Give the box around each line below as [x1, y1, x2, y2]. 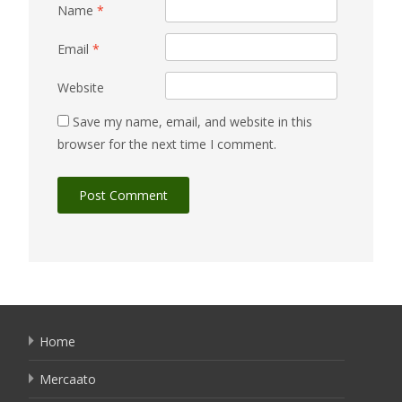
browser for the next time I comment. [57, 135, 276, 153]
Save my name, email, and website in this [73, 113, 312, 130]
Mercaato [39, 371, 96, 388]
